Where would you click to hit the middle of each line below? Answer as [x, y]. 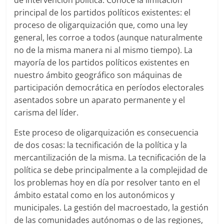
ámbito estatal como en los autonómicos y [94, 195]
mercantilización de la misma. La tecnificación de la [110, 157]
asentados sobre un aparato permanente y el [100, 100]
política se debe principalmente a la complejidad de [111, 170]
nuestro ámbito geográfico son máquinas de [98, 75]
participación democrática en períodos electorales [109, 87]
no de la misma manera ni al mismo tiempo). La [103, 50]
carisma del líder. [46, 112]
